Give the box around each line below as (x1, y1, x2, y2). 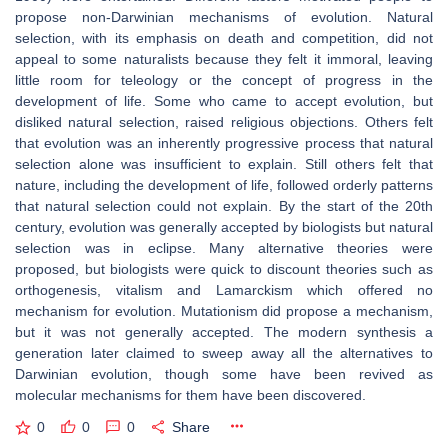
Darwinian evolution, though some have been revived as (15, 366, 433, 382)
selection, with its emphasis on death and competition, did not (15, 30, 433, 46)
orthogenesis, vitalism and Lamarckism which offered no (15, 282, 433, 298)
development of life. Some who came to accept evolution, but (15, 93, 433, 109)
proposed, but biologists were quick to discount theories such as (15, 261, 433, 277)
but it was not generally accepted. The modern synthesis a (15, 324, 433, 340)
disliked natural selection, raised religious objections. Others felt (15, 114, 433, 130)
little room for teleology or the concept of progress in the (15, 72, 433, 88)
